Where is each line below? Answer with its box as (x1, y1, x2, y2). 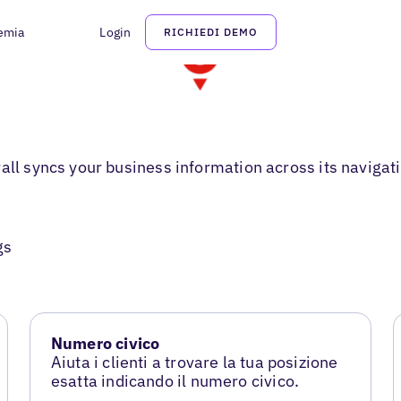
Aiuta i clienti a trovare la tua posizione (50, 352, 338, 373)
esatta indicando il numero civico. (50, 371, 300, 392)
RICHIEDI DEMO (164, 25, 258, 38)
